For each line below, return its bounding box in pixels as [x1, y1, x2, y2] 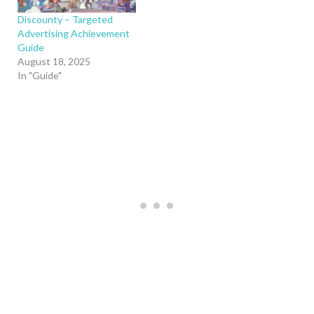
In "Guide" [18, 69, 62, 81]
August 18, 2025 [18, 55, 90, 67]
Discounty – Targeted [18, 13, 113, 25]
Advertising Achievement [18, 27, 130, 39]
